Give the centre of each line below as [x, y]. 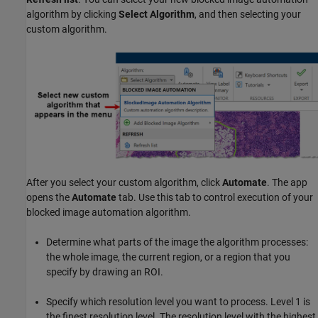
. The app [287, 183]
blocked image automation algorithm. [109, 213]
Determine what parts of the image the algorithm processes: [177, 242]
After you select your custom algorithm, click [124, 183]
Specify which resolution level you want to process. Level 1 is [178, 302]
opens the [49, 198]
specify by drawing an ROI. [105, 272]
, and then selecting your [248, 15]
